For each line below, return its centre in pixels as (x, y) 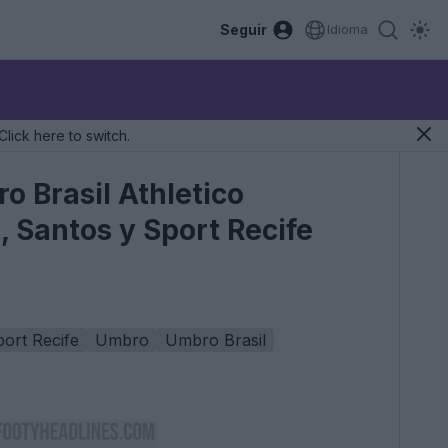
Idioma (347, 29)
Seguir (243, 29)
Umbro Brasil (215, 340)
